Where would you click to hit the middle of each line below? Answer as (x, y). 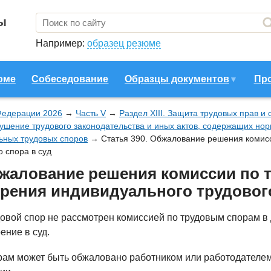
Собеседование (70, 79)
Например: (61, 43)
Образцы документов (177, 79)
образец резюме (124, 43)
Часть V (91, 113)
